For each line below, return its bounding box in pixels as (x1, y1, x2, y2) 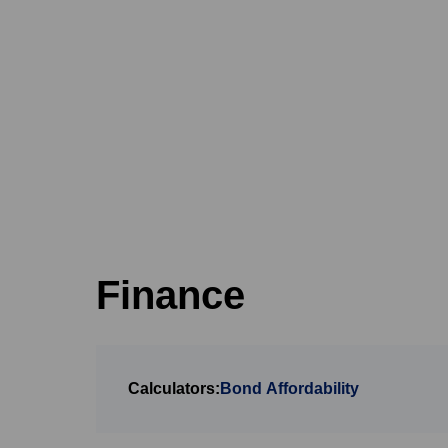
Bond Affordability (220, 380, 359, 397)
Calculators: (128, 380, 220, 397)
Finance (96, 273, 245, 317)
